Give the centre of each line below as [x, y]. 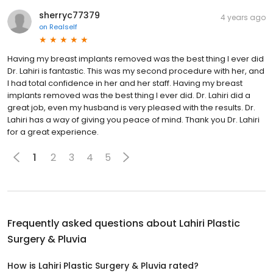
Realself [63, 27]
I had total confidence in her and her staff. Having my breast [125, 83]
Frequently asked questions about [93, 224]
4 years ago [243, 18]
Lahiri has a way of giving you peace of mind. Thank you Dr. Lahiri [133, 120]
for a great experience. [53, 132]
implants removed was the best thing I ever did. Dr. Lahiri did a [129, 96]
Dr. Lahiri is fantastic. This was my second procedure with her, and [136, 71]
